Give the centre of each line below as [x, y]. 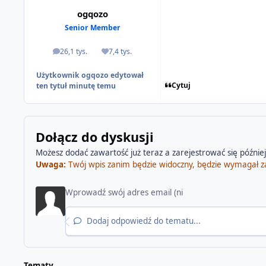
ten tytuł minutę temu [76, 85]
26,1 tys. [73, 52]
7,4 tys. [121, 52]
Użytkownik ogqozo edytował [90, 75]
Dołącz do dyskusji [94, 137]
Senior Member [92, 28]
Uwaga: [50, 165]
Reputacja [133, 54]
